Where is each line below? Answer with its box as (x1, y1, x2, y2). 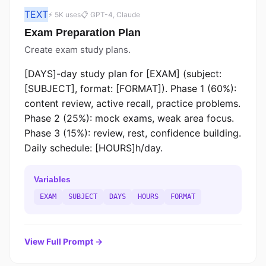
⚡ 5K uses (48, 10, 81, 19)
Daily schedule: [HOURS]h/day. (24, 142, 163, 154)
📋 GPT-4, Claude (81, 10, 140, 19)
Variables (34, 175, 71, 184)
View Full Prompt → (24, 236, 103, 246)
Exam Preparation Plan (24, 27, 141, 39)
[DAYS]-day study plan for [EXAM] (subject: (24, 68, 221, 80)
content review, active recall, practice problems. (24, 97, 240, 109)
